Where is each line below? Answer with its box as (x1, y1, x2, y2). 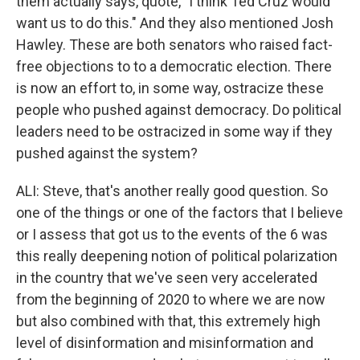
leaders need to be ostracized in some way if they (16, 123, 333, 140)
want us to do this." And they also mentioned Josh (16, 14, 333, 31)
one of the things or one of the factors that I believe (16, 204, 343, 221)
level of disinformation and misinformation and (16, 334, 313, 351)
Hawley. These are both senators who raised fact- (16, 36, 333, 53)
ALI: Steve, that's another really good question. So (16, 182, 328, 199)
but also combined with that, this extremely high (16, 313, 321, 329)
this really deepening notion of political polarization (16, 247, 337, 264)
